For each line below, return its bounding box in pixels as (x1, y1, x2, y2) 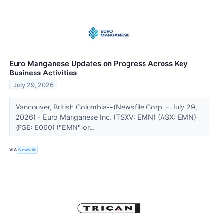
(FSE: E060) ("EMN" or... (15, 123, 97, 131)
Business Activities (9, 68, 77, 77)
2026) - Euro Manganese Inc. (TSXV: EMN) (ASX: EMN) (15, 112, 196, 121)
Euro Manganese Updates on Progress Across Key (9, 58, 188, 68)
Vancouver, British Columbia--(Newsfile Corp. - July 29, (15, 102, 197, 111)
